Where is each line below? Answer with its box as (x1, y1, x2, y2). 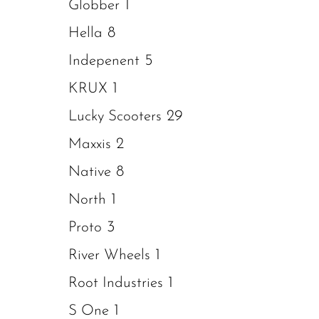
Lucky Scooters (68, 109, 162, 124)
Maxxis (68, 137, 111, 152)
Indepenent (68, 53, 140, 68)
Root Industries (68, 276, 163, 291)
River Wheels (68, 248, 150, 263)
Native (68, 164, 111, 179)
